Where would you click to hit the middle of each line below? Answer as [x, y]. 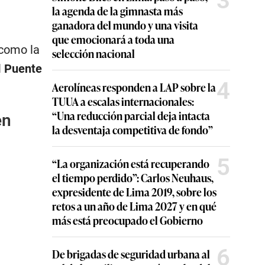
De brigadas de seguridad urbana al [131, 254]
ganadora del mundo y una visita [125, 25]
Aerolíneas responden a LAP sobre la [134, 87]
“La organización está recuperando [131, 163]
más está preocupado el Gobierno [127, 220]
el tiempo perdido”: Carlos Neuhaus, [133, 177]
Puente [23, 69]
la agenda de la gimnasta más [117, 11]
